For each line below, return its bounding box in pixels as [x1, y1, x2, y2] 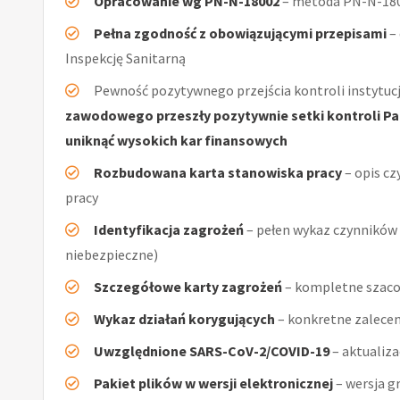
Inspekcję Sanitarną [65, 48, 186, 67]
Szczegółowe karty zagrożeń [94, 277, 282, 296]
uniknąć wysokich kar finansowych [65, 130, 287, 149]
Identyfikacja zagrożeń [94, 220, 244, 238]
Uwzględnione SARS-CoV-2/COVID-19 [94, 341, 329, 360]
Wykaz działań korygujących [94, 309, 275, 328]
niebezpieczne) [65, 245, 158, 263]
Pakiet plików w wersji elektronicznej [94, 373, 333, 392]
